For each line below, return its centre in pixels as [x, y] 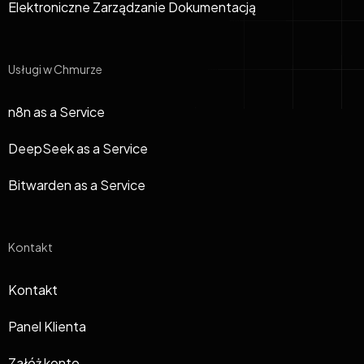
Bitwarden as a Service [77, 184]
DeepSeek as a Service [78, 148]
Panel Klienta [47, 326]
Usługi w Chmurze [55, 69]
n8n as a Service [56, 111]
